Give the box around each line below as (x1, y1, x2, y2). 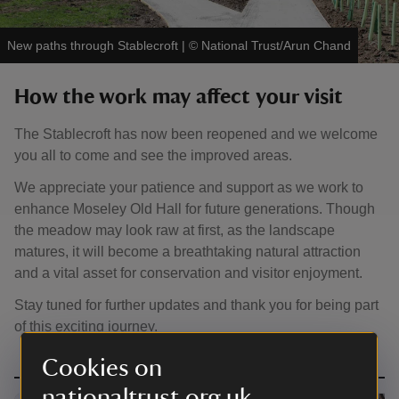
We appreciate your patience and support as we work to (14, 180, 363, 195)
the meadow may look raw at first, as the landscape (14, 223, 335, 238)
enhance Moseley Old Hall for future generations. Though (14, 201, 375, 216)
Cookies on (42, 355, 162, 380)
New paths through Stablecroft (7, 38, 178, 53)
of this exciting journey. (14, 319, 158, 334)
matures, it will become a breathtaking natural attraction (14, 244, 361, 259)
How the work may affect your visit (14, 86, 343, 108)
